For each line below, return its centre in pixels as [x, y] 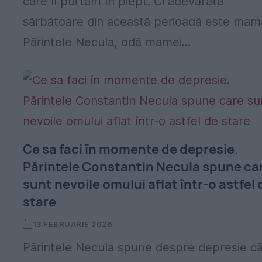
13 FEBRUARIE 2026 [73, 224]
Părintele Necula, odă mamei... [107, 42]
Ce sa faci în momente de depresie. [131, 149]
